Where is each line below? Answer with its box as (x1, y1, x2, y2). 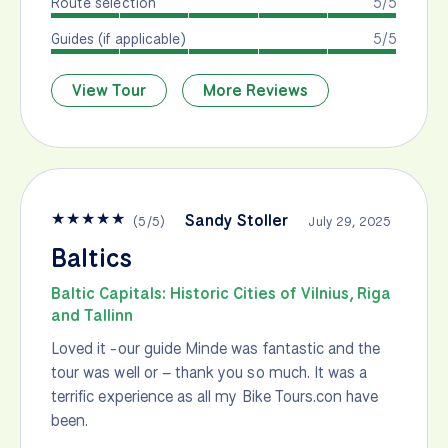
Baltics (51, 241, 132, 276)
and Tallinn (51, 305, 133, 327)
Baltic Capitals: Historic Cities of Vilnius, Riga (51, 283, 391, 305)
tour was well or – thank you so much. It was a (51, 362, 368, 384)
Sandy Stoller (184, 210, 289, 232)
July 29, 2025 (308, 213, 392, 231)
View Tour (72, 80, 147, 102)
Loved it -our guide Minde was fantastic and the (51, 338, 381, 360)
